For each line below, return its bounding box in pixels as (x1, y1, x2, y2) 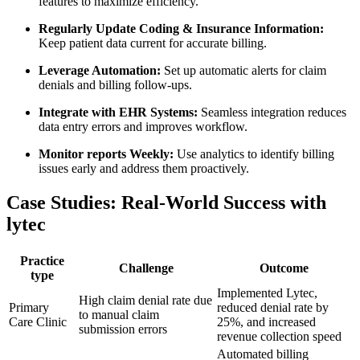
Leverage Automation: (39, 63, 161, 77)
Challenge (119, 260, 174, 275)
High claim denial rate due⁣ (79, 292, 212, 307)
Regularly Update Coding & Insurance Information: (39, 21, 324, 35)
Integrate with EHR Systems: (39, 104, 198, 119)
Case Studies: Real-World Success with (6, 191, 326, 213)
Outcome (260, 260, 309, 275)
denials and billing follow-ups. (39, 77, 192, 92)
